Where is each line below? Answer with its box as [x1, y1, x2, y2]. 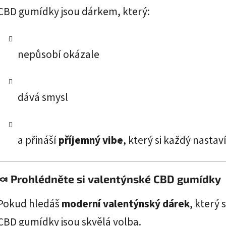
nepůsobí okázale [18, 46, 99, 63]
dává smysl [18, 89, 68, 105]
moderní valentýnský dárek [62, 196, 190, 212]
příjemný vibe [59, 132, 123, 148]
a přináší [18, 132, 59, 148]
